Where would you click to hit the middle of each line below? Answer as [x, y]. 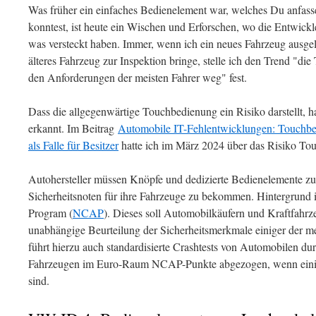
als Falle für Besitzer [73, 145]
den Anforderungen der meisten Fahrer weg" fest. [138, 77]
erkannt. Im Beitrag [73, 128]
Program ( [50, 213]
